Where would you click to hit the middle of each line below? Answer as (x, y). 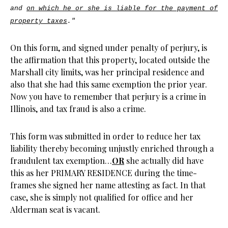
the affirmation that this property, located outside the (110, 60)
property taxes (39, 21)
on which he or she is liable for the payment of (122, 8)
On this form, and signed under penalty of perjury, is (109, 48)
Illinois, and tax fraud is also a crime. (78, 109)
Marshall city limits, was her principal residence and (107, 72)
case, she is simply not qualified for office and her (102, 197)
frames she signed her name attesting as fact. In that (108, 185)
